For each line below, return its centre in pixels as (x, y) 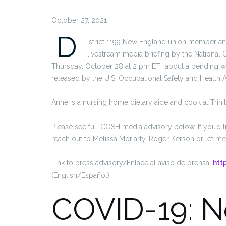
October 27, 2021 (79, 20)
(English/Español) (80, 175)
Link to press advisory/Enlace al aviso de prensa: (132, 163)
